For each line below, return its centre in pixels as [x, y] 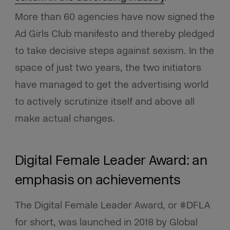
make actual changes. [65, 119]
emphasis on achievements [98, 180]
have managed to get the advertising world [111, 85]
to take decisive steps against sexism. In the [114, 51]
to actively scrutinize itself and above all [104, 102]
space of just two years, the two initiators [108, 68]
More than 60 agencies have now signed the [114, 17]
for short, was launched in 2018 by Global [106, 222]
